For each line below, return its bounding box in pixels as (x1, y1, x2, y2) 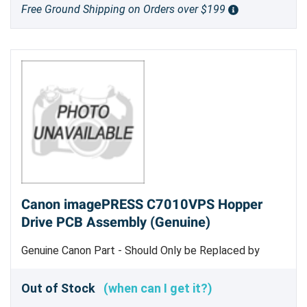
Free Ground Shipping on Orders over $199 (21, 3, 228, 16)
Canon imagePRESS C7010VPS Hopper (21, 195, 262, 215)
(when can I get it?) (103, 280, 212, 295)
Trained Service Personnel (21, 260, 147, 274)
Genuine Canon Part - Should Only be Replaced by (21, 244, 260, 258)
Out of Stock (21, 280, 103, 295)
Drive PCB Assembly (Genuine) (21, 212, 210, 233)
